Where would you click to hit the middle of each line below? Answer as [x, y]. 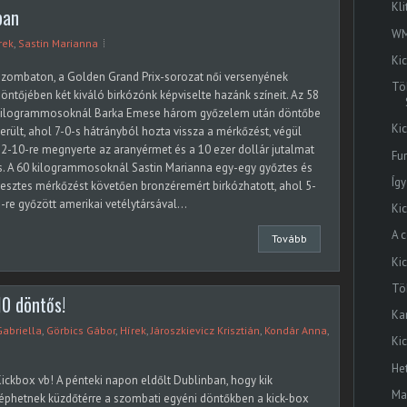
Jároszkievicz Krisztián [205, 330]
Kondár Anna [296, 330]
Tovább [289, 238]
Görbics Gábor [81, 330]
